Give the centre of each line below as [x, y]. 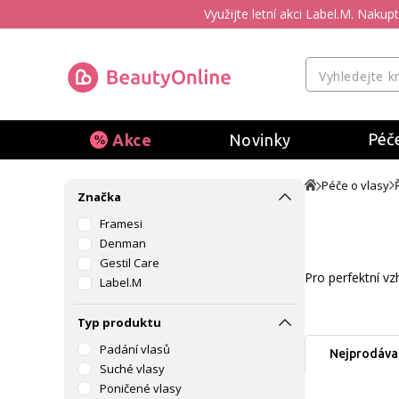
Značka [99, 197]
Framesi [121, 224]
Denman [123, 243]
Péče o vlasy [355, 185]
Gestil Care [130, 263]
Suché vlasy [132, 369]
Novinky [260, 139]
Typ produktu [119, 322]
